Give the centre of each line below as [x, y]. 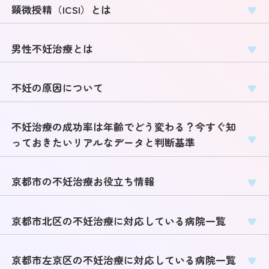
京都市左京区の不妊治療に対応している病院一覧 [124, 260]
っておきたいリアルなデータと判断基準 [104, 143]
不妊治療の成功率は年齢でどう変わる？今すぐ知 [124, 127]
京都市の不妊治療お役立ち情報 [83, 182]
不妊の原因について [58, 88]
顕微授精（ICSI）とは [62, 9]
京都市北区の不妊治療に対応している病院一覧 [119, 221]
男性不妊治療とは [53, 48]
